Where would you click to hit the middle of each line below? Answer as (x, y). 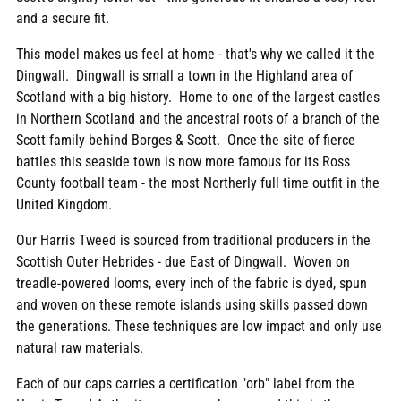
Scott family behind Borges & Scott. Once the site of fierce (186, 141)
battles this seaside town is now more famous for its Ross (183, 162)
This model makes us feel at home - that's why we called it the (196, 55)
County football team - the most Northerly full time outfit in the (198, 183)
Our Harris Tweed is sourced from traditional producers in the (193, 241)
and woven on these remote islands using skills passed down (192, 305)
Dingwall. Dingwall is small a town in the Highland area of (184, 76)
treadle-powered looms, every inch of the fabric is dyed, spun (192, 284)
